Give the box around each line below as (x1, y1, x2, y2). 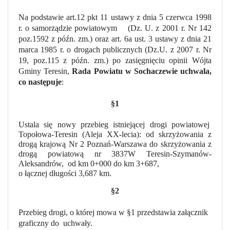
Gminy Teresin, (18, 67, 72, 76)
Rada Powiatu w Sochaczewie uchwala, (72, 67, 212, 76)
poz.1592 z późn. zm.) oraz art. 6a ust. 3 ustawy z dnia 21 (18, 34, 212, 44)
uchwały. (63, 218, 92, 227)
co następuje (18, 78, 62, 87)
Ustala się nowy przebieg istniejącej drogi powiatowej (18, 120, 209, 129)
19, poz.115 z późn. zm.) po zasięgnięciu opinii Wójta (18, 56, 212, 65)
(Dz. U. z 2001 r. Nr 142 (128, 24, 212, 33)
